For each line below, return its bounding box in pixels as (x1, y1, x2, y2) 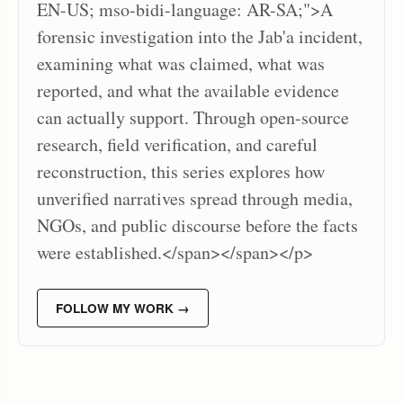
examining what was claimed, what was (37, 51, 325, 76)
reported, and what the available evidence (37, 78, 339, 103)
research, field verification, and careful (37, 132, 318, 157)
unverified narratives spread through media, (37, 186, 353, 211)
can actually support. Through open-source (37, 105, 349, 130)
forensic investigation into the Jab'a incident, (37, 24, 363, 49)
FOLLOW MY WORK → (56, 300, 190, 318)
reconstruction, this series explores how (37, 159, 325, 184)
